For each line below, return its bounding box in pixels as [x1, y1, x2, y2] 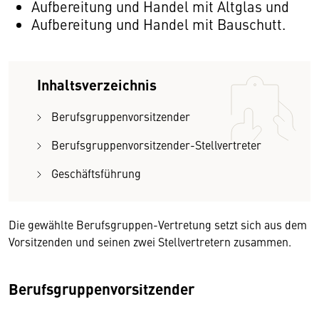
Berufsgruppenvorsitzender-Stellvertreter [51, 137, 261, 152]
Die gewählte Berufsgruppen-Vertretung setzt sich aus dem [9, 216, 307, 232]
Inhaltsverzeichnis [37, 74, 157, 95]
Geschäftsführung [51, 165, 141, 181]
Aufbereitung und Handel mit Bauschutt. [31, 14, 286, 33]
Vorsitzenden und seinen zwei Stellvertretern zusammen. [9, 234, 291, 249]
